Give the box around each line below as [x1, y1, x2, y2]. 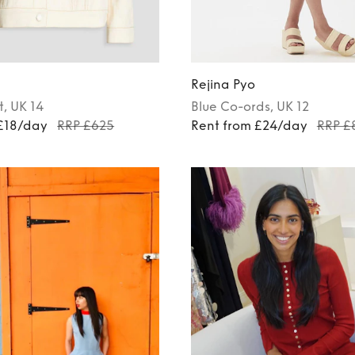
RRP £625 [57, 117, 115, 133]
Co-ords [219, 98, 270, 114]
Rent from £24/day [190, 117, 307, 133]
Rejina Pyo [190, 76, 255, 92]
